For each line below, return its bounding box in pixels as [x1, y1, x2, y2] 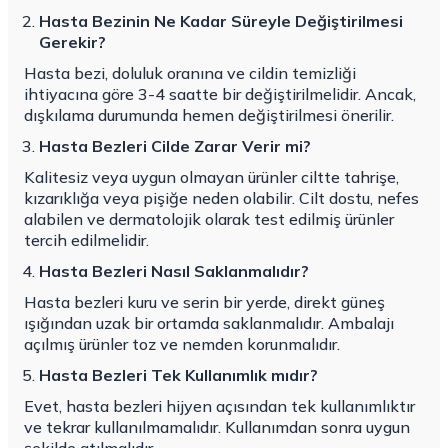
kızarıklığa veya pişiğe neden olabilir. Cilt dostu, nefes [24, 188, 419, 209]
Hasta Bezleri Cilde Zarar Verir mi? [39, 136, 311, 157]
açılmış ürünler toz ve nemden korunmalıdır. [24, 334, 340, 355]
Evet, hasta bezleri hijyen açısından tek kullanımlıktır [24, 396, 415, 417]
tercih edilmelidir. [24, 230, 149, 251]
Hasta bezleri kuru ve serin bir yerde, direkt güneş [24, 292, 385, 313]
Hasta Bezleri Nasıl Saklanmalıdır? [39, 261, 309, 282]
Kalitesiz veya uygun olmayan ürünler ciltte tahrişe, [24, 167, 399, 188]
